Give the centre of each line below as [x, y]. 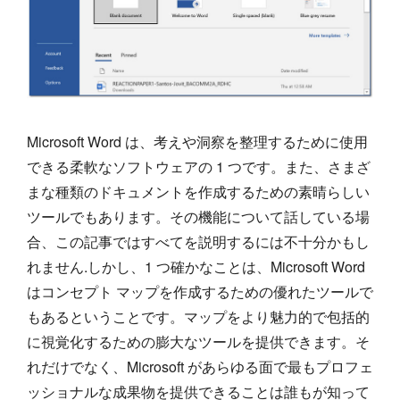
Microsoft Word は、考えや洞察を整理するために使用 [197, 141]
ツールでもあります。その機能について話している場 [198, 216]
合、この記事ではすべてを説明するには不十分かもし [198, 241]
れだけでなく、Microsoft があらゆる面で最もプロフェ [200, 366]
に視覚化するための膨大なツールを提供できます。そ [198, 341]
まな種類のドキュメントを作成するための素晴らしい [198, 191]
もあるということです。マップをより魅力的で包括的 [198, 316]
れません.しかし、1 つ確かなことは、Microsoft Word [196, 266]
